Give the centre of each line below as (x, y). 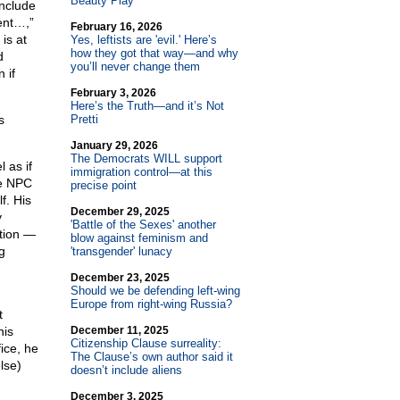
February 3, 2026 (113, 93)
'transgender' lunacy (121, 251)
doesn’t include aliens (126, 370)
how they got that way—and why (154, 53)
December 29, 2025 (120, 212)
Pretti (84, 119)
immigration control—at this (141, 172)
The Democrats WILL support (146, 158)
